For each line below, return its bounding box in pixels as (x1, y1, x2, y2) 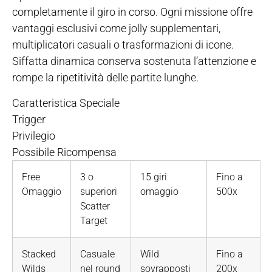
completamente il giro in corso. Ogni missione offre (12, 5, 253, 19)
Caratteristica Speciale (12, 96, 120, 109)
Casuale (80, 248, 115, 260)
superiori (80, 185, 117, 197)
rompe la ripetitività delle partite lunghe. (12, 71, 199, 84)
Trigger (12, 112, 46, 126)
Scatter (80, 200, 110, 212)
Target (80, 214, 107, 226)
